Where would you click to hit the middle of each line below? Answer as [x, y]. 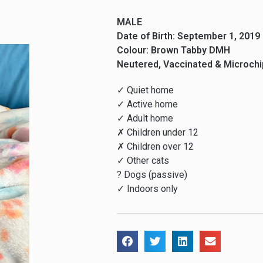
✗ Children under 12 [158, 133]
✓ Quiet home [146, 90]
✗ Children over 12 [156, 147]
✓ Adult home [145, 119]
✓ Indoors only [148, 189]
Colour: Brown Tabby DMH [174, 50]
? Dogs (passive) [152, 175]
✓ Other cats [143, 161]
